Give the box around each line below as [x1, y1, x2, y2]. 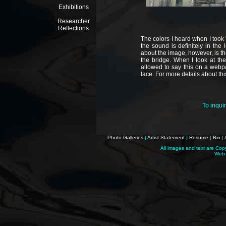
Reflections [58, 25, 89, 32]
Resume [189, 135, 208, 140]
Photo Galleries [107, 135, 143, 140]
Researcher [57, 18, 90, 25]
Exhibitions [58, 4, 89, 11]
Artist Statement [147, 135, 185, 140]
